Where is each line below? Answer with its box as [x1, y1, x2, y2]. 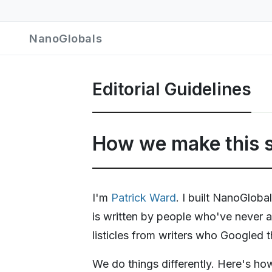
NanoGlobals [29, 31, 103, 45]
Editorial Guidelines [92, 78, 251, 100]
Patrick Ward [111, 191, 176, 204]
